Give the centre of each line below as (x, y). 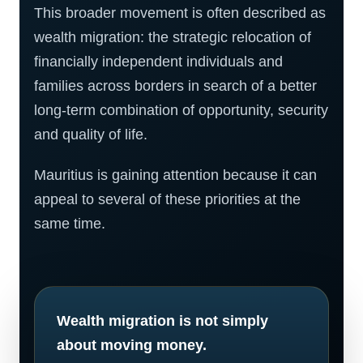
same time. (70, 224)
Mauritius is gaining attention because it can (175, 175)
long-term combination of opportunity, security (181, 110)
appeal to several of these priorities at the (167, 199)
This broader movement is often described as (180, 13)
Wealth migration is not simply (162, 321)
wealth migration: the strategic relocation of (173, 37)
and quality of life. (91, 135)
